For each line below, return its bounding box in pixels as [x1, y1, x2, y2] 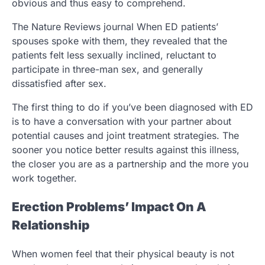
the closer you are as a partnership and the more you [12, 158, 248, 170]
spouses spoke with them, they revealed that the [12, 35, 227, 47]
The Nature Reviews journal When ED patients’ [12, 21, 218, 33]
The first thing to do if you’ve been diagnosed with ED [12, 101, 253, 114]
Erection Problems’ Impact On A [12, 199, 206, 214]
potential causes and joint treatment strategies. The [12, 130, 239, 142]
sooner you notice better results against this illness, [12, 144, 240, 156]
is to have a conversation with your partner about [12, 115, 231, 128]
